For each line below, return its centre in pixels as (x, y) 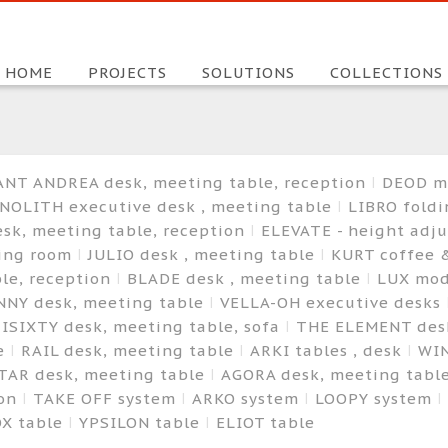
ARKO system (247, 398)
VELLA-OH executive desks (332, 302)
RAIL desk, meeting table (129, 350)
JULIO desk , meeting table (203, 254)
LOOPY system (375, 398)
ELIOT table (265, 422)
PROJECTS (129, 72)
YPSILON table (141, 422)
